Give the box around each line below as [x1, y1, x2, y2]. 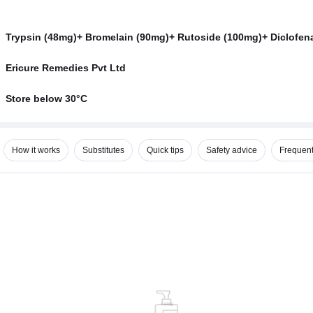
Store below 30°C [6, 93, 87, 104]
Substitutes [82, 145, 124, 155]
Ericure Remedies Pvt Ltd [6, 62, 126, 73]
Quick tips [147, 145, 184, 155]
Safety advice [206, 145, 257, 155]
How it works [12, 145, 60, 155]
